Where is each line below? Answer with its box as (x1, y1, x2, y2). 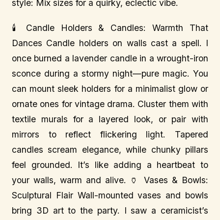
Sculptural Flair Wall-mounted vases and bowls (12, 190, 208, 200)
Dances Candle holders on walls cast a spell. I (12, 38, 208, 48)
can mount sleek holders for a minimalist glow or (12, 83, 208, 94)
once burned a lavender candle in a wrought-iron (12, 53, 208, 63)
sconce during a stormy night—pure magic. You (12, 68, 208, 79)
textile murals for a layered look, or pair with (12, 114, 208, 124)
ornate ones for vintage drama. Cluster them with (12, 99, 208, 109)
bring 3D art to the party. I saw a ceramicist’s (12, 205, 208, 216)
